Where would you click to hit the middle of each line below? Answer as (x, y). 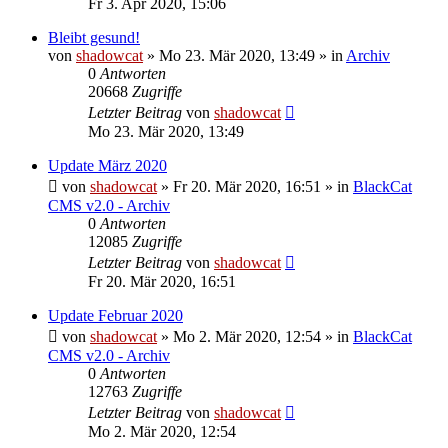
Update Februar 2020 (115, 315)
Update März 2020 (107, 165)
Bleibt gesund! (94, 37)
